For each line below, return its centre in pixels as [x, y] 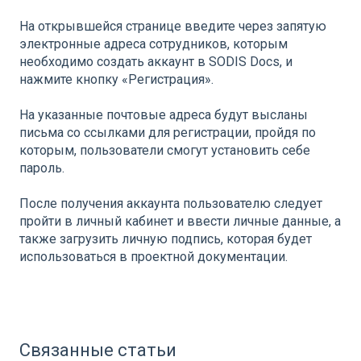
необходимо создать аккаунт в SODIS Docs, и [156, 62]
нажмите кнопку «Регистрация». [116, 80]
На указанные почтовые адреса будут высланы [164, 115]
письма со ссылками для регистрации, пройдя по [168, 133]
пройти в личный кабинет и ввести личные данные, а [180, 222]
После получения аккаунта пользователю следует [171, 204]
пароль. [42, 168]
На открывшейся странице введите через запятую [173, 27]
